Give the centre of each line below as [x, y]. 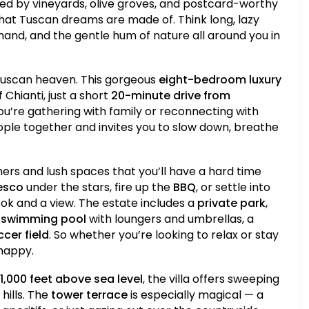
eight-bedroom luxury [220, 80]
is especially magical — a [196, 295]
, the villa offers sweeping [211, 279]
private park [231, 203]
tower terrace [89, 295]
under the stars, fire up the [98, 188]
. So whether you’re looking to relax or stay [164, 235]
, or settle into [233, 188]
